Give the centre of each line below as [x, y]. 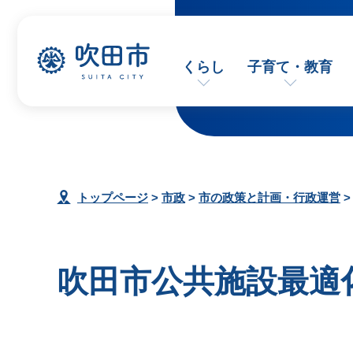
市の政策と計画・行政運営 [269, 197]
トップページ [113, 197]
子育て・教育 [290, 67]
